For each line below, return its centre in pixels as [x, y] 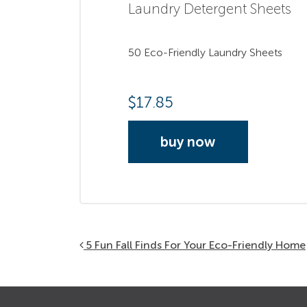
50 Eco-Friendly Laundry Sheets [205, 52]
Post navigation [147, 246]
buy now [188, 142]
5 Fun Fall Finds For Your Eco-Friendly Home [195, 245]
